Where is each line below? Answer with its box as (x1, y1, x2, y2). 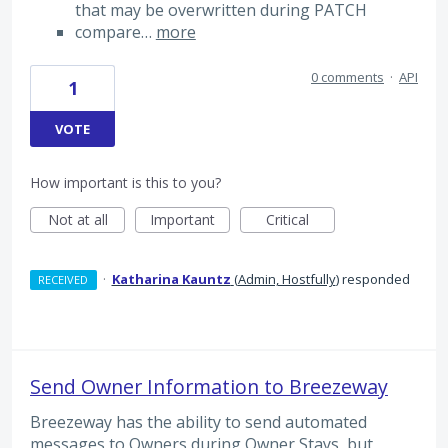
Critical (266, 210, 309, 230)
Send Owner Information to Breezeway (30, 373, 388, 401)
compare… (74, 20, 156, 43)
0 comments (311, 68, 384, 87)
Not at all (47, 210, 108, 230)
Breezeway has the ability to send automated (30, 411, 367, 434)
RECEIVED (38, 272, 89, 288)
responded (338, 270, 410, 289)
